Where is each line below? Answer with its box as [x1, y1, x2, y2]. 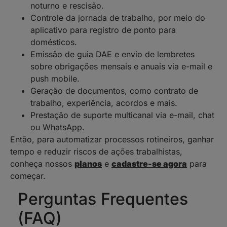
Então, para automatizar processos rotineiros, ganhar [10, 134, 214, 145]
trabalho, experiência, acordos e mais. [30, 98, 177, 108]
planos [74, 159, 102, 169]
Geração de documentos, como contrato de [30, 86, 198, 96]
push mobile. [30, 73, 80, 84]
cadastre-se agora [111, 159, 187, 169]
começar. [10, 171, 46, 181]
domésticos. [30, 37, 77, 48]
